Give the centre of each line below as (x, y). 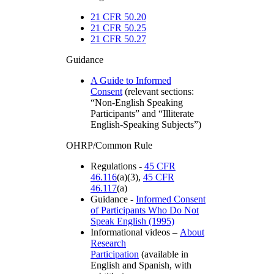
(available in (164, 254)
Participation (115, 254)
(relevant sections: (158, 91)
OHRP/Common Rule (109, 145)
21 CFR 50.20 (118, 17)
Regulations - (117, 166)
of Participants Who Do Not (145, 210)
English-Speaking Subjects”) (146, 124)
